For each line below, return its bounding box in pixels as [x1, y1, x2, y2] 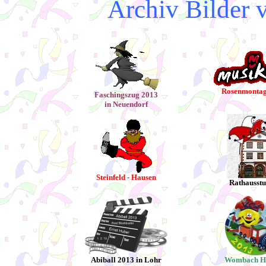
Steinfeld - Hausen [96, 173, 156, 182]
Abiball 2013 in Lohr [91, 255, 161, 264]
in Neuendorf [104, 100, 148, 109]
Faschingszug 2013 [94, 90, 158, 99]
